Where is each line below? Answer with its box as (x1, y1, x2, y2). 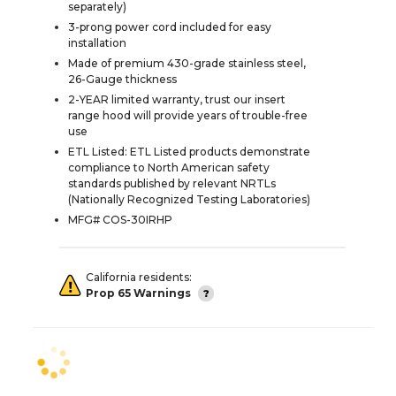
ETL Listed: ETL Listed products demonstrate (68, 144, 310, 158)
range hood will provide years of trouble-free (68, 108, 308, 122)
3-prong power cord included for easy (68, 19, 271, 34)
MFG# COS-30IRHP (68, 212, 172, 226)
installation (68, 35, 126, 49)
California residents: (86, 270, 192, 284)
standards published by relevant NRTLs (68, 176, 276, 190)
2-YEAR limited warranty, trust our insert (68, 92, 286, 106)
